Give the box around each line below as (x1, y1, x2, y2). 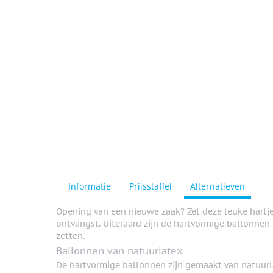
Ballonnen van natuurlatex (56, 244, 182, 257)
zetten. (56, 230, 85, 242)
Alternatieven (190, 180, 245, 193)
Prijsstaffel (129, 180, 172, 193)
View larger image (76, 26, 163, 38)
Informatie (68, 180, 111, 193)
